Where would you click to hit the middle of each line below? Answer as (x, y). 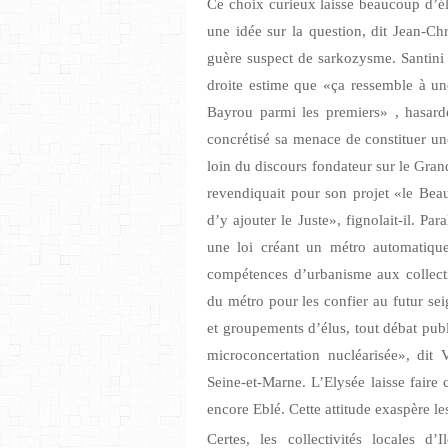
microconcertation (267, 355)
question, (337, 31)
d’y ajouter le (252, 220)
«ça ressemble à (374, 85)
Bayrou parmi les (266, 112)
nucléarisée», (368, 355)
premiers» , (362, 112)
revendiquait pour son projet (301, 193)
